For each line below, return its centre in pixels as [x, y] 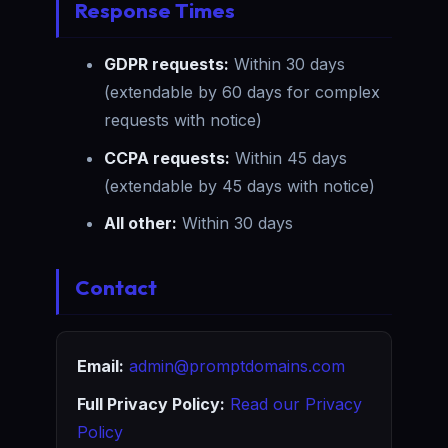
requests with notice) [183, 119]
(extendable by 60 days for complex [242, 91]
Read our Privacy [296, 403]
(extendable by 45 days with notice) [239, 185]
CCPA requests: [167, 157]
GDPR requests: [166, 63]
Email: [100, 366]
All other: [140, 223]
